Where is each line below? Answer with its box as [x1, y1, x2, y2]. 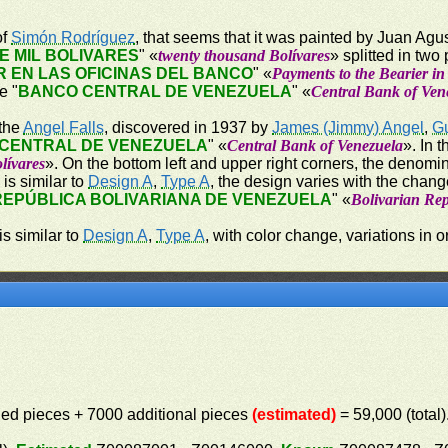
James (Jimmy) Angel [272, 119, 425, 136]
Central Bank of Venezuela [227, 137, 404, 154]
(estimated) [252, 406, 337, 423]
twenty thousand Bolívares [158, 47, 331, 64]
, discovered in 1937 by [104, 119, 273, 136]
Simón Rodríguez [11, 29, 136, 46]
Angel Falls [23, 119, 105, 136]
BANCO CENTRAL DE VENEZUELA [18, 83, 293, 100]
